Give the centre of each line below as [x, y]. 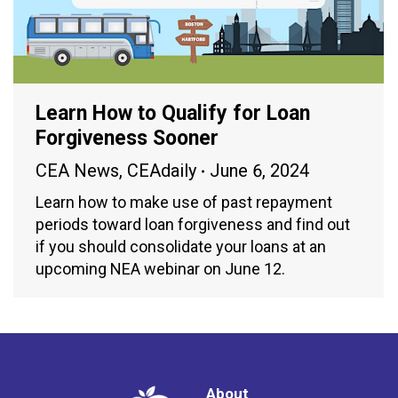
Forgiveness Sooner [127, 139]
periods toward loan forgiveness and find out [193, 225]
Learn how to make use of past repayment [184, 203]
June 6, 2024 [259, 171]
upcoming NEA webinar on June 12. [160, 269]
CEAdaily [162, 171]
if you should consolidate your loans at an [181, 247]
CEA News [77, 171]
